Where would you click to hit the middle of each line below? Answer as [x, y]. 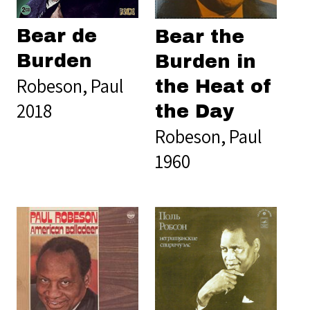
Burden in [206, 62]
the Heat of [214, 87]
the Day [195, 112]
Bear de [57, 36]
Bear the [200, 37]
